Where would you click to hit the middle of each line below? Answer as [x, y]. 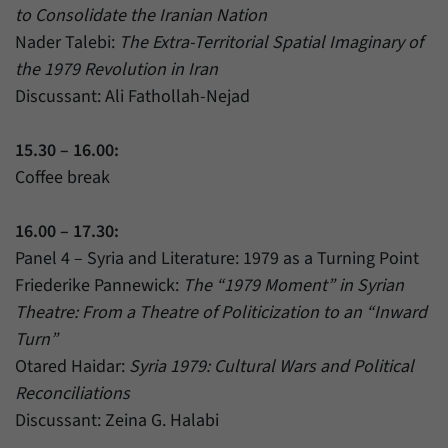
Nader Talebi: [67, 43]
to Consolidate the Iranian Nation [141, 16]
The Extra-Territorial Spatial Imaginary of [271, 43]
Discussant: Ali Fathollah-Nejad [132, 97]
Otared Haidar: [72, 367]
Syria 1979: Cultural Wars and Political [271, 367]
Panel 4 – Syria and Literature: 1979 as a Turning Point [217, 259]
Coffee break [62, 178]
